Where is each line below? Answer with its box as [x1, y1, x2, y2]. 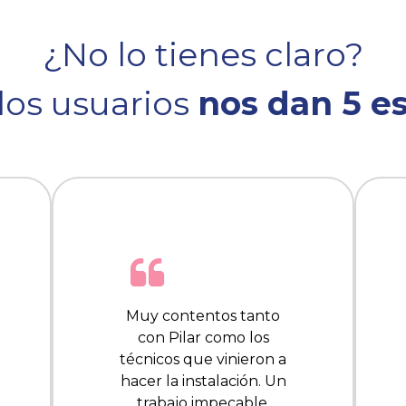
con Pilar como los [137, 329, 269, 347]
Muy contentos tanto [126, 307, 280, 325]
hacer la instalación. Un [120, 372, 286, 391]
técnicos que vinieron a [120, 351, 286, 369]
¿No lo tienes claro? [43, 34, 363, 75]
